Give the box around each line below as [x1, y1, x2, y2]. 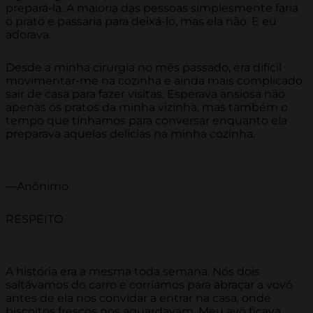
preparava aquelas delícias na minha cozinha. [6, 127, 255, 141]
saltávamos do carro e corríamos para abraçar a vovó [6, 278, 293, 292]
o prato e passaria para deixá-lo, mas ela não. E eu [6, 15, 277, 29]
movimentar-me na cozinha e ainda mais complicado [6, 74, 303, 88]
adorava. [6, 28, 51, 42]
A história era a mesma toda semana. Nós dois [6, 265, 260, 279]
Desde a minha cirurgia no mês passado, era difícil [6, 61, 282, 75]
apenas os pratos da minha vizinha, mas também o [6, 101, 288, 115]
